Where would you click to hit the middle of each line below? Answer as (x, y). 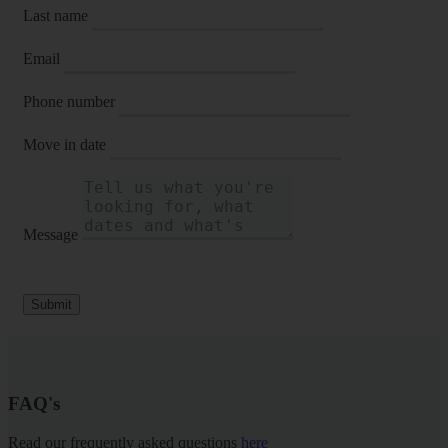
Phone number (69, 101)
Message (50, 234)
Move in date (64, 144)
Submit (51, 304)
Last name (55, 15)
